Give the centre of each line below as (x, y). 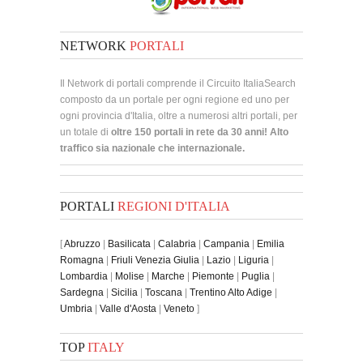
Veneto (179, 308)
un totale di (85, 132)
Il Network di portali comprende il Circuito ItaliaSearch (178, 83)
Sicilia (124, 292)
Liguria (254, 260)
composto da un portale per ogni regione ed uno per (175, 99)
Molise (130, 276)
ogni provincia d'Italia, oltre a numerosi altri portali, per (179, 115)
